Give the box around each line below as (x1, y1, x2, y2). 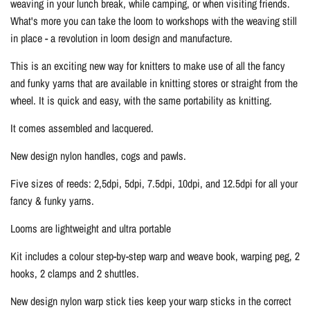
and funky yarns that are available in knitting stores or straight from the (10, 75, 298, 91)
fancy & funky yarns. (10, 192, 94, 208)
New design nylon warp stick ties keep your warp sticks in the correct (10, 293, 291, 309)
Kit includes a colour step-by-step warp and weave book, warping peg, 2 (10, 248, 300, 264)
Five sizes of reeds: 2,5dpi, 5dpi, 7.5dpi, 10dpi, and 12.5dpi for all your (10, 175, 298, 191)
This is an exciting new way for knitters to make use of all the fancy (10, 57, 285, 73)
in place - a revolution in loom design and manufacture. (10, 30, 232, 46)
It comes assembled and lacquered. (10, 120, 154, 136)
